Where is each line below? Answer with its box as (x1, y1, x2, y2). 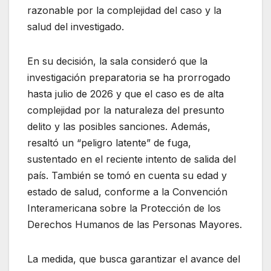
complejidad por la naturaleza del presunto (27, 104, 224, 117)
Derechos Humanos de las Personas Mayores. (27, 218, 242, 231)
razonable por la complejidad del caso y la (27, 4, 221, 17)
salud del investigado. (27, 21, 124, 33)
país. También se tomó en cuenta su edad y (27, 169, 227, 182)
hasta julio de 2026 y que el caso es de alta (27, 88, 224, 100)
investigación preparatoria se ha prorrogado (27, 71, 230, 84)
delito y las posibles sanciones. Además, (27, 120, 211, 133)
